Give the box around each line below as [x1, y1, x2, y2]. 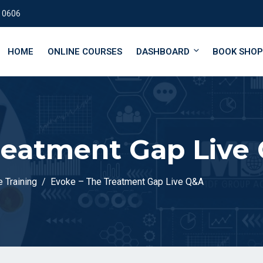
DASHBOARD [136, 46, 190, 57]
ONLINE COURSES [48, 46, 122, 57]
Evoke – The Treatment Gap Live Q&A [50, 176, 204, 187]
